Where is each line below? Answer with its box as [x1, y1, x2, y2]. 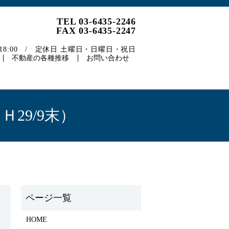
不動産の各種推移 [11, 54, 69, 62]
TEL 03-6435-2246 [57, 16, 136, 27]
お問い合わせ [86, 54, 129, 62]
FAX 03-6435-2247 [56, 26, 136, 36]
